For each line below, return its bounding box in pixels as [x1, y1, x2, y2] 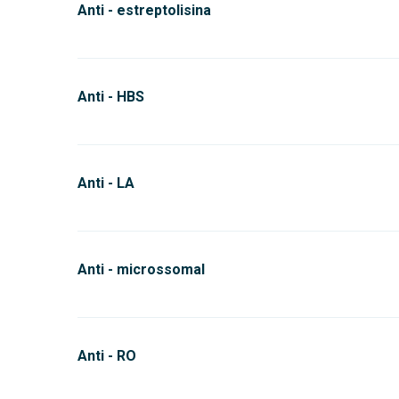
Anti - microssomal [77, 261, 205, 278]
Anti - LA [77, 175, 134, 191]
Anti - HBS [77, 88, 144, 105]
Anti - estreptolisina [77, 2, 211, 19]
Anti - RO [77, 347, 136, 364]
